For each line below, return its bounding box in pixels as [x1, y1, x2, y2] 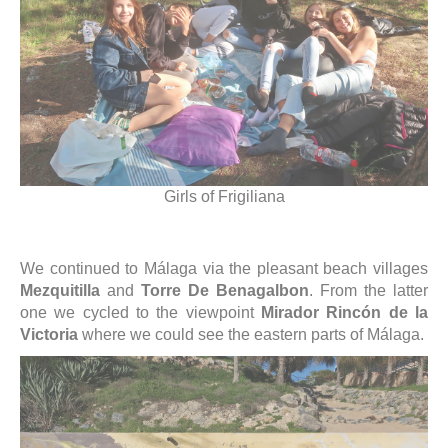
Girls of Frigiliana [163, 188, 285, 206]
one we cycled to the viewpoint [20, 304, 261, 322]
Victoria [20, 326, 78, 344]
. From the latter [309, 282, 428, 300]
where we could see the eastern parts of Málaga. [78, 326, 424, 344]
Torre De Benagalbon [141, 282, 309, 300]
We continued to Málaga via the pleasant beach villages [20, 260, 428, 278]
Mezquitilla [20, 282, 100, 300]
